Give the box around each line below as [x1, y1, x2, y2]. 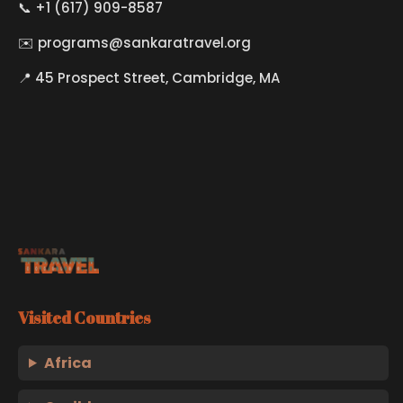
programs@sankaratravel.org [38, 33, 251, 52]
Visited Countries [18, 306, 151, 328]
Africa [43, 352, 92, 373]
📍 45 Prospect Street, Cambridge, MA [18, 68, 280, 87]
